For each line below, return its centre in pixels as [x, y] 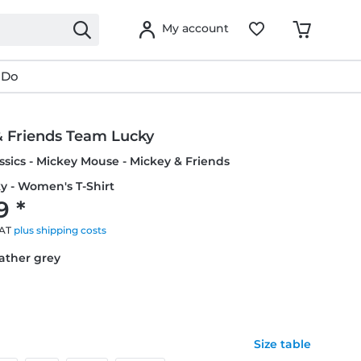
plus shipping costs [60, 230]
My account [195, 28]
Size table [282, 344]
